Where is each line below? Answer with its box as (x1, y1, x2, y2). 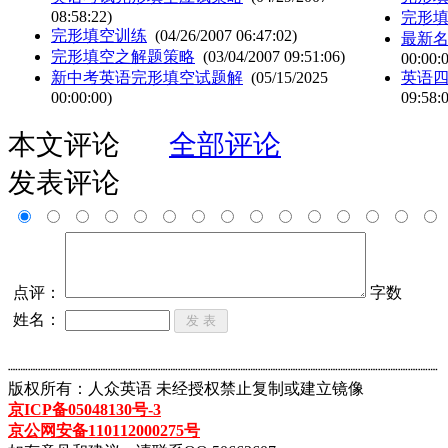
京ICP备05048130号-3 (8, 401, 161, 418)
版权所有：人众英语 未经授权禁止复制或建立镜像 (8, 380, 364, 397)
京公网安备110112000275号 (8, 422, 200, 439)
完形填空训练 (51, 26, 147, 44)
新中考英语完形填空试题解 (51, 68, 243, 86)
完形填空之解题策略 (51, 47, 195, 65)
